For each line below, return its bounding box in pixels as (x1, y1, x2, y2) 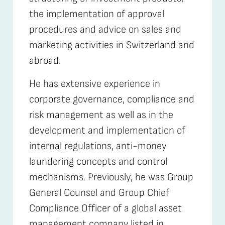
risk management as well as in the (29, 108, 173, 121)
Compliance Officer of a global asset (29, 201, 182, 214)
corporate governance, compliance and (29, 92, 194, 105)
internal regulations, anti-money (29, 139, 166, 152)
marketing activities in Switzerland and (29, 39, 194, 52)
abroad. (29, 54, 61, 67)
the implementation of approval (29, 8, 164, 21)
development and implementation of (29, 124, 185, 137)
